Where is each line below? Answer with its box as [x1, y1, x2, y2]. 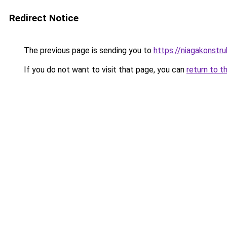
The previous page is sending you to [22, 46, 154, 55]
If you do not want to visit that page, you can [22, 65, 186, 74]
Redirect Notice [9, 12, 79, 24]
